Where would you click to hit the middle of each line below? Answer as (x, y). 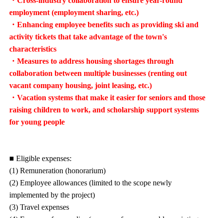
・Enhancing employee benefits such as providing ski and (104, 25)
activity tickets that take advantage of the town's (88, 37)
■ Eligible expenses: (41, 159)
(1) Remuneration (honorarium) (58, 171)
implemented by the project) (52, 195)
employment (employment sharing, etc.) (74, 13)
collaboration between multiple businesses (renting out (98, 73)
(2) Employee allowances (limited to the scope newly (91, 183)
